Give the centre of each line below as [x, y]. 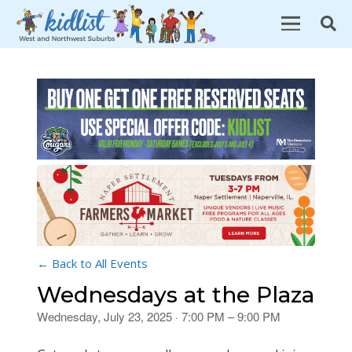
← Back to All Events [92, 264]
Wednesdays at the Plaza [176, 295]
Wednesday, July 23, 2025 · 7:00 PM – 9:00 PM [159, 317]
